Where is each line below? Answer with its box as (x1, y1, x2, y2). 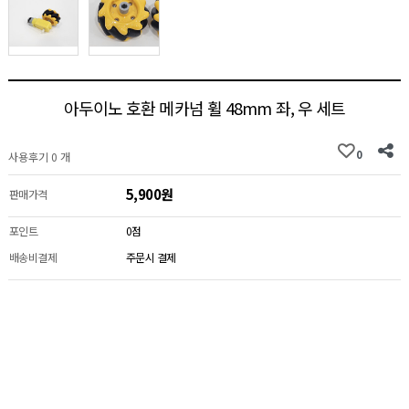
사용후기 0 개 (7, 149, 70, 165)
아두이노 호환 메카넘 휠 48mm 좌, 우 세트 (63, 96, 346, 121)
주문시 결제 (125, 249, 176, 266)
